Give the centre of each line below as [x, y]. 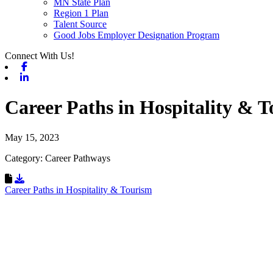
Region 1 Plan [81, 13]
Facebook [49, 66]
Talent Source [80, 24]
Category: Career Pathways [58, 158]
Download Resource [63, 178]
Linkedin [47, 77]
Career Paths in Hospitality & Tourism [78, 190]
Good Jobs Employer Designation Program [136, 35]
